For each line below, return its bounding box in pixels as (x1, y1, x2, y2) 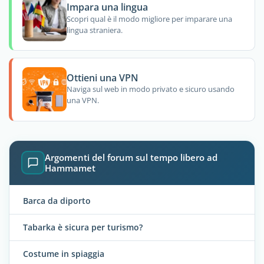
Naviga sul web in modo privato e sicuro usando (66, 84, 235, 95)
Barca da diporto (23, 194, 91, 206)
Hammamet (45, 162, 95, 174)
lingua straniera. (66, 24, 123, 35)
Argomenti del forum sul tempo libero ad (45, 151, 217, 164)
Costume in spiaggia (23, 247, 104, 259)
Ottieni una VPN (66, 71, 138, 84)
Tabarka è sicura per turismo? (23, 221, 143, 233)
